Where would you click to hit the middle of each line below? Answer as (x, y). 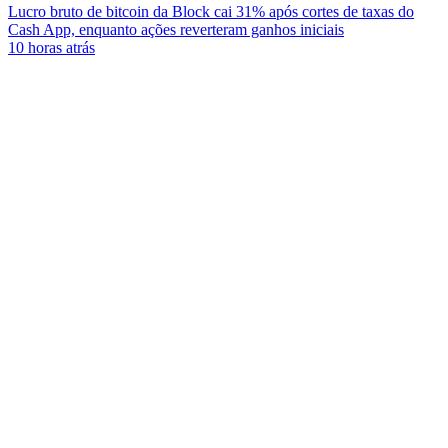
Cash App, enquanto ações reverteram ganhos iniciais (176, 29)
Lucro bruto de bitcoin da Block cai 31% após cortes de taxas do (211, 11)
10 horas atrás (51, 47)
